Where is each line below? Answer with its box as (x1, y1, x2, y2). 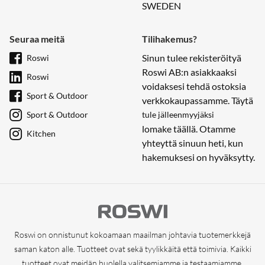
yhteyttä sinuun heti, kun (142, 137, 243, 148)
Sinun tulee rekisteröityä (142, 52, 241, 63)
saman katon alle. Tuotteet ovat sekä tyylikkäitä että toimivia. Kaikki (14, 243, 251, 254)
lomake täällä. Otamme (142, 123, 235, 134)
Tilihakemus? (142, 33, 197, 44)
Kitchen (27, 128, 56, 138)
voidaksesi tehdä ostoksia (142, 80, 246, 92)
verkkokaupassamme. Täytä (142, 95, 253, 106)
